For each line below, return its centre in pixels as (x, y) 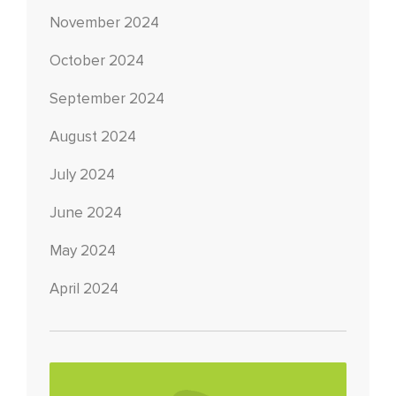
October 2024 (97, 61)
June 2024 (86, 213)
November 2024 (104, 23)
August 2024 (93, 137)
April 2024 (84, 289)
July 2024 (82, 175)
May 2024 (83, 251)
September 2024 (107, 99)
